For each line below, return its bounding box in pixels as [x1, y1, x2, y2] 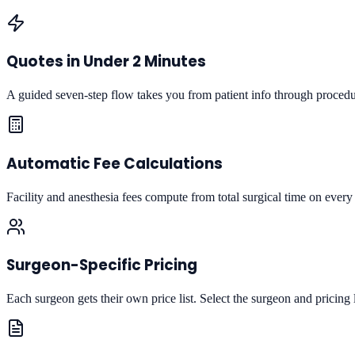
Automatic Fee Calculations [6, 152, 223, 174]
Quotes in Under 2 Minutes [6, 51, 206, 73]
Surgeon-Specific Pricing [6, 254, 197, 277]
